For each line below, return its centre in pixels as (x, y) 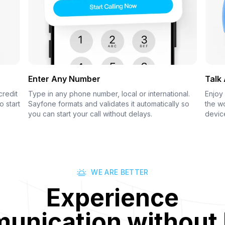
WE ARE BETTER (120, 172)
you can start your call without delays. (90, 114)
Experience (113, 197)
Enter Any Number (64, 79)
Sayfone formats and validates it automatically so (109, 103)
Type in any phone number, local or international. (109, 93)
